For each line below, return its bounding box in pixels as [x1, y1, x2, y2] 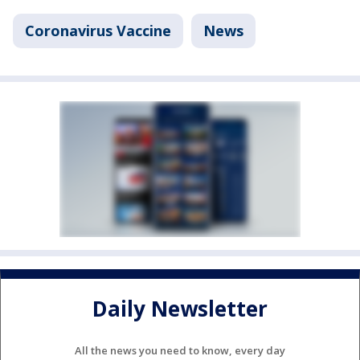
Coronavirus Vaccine [25, 20, 171, 40]
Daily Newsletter [92, 294, 268, 324]
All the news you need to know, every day [75, 342, 285, 358]
